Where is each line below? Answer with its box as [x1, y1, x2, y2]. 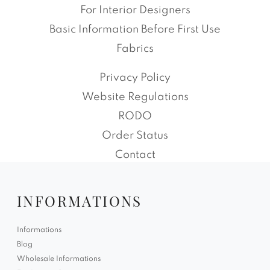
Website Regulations [81, 91, 189, 102]
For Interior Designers [80, 4, 190, 16]
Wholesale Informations [17, 255, 101, 263]
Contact [115, 149, 155, 160]
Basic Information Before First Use [49, 24, 221, 35]
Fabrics [116, 43, 154, 54]
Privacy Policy [99, 72, 171, 83]
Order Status [102, 130, 168, 141]
